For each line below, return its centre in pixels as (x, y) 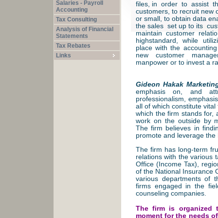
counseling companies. (171, 193)
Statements (72, 36)
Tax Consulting (77, 19)
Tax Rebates (73, 46)
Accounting (72, 10)
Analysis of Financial (85, 29)
